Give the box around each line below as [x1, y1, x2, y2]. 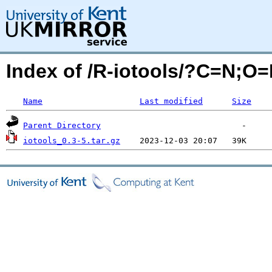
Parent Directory [23, 121, 101, 130]
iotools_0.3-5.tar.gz [23, 136, 120, 145]
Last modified [140, 97, 203, 106]
